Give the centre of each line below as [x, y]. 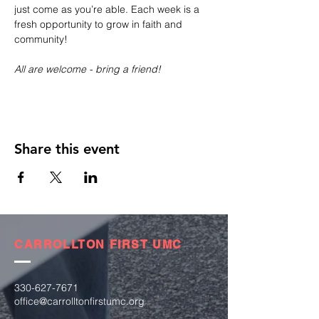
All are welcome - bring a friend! [88, 69]
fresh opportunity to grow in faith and [100, 24]
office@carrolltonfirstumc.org [79, 301]
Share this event [67, 149]
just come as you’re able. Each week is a [108, 9]
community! [41, 39]
